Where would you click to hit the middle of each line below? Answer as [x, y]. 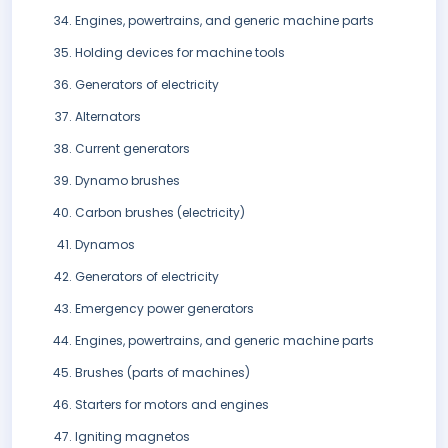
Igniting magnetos [132, 437]
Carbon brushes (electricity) [160, 213]
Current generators [132, 149]
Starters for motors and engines [172, 405]
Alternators [108, 117]
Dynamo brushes [127, 181]
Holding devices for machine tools [180, 53]
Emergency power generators [164, 309]
